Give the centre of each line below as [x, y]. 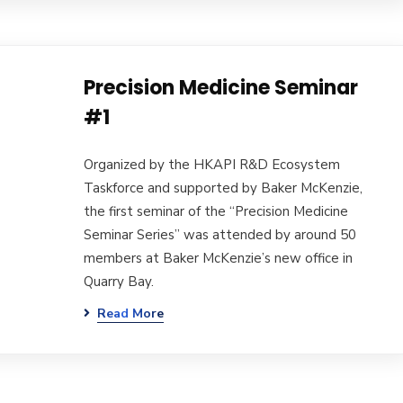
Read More [130, 313]
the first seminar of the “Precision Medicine [215, 211]
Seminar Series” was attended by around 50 [219, 235]
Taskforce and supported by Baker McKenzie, [223, 188]
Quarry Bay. [118, 282]
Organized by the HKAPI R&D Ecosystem [211, 165]
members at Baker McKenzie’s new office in [218, 258]
